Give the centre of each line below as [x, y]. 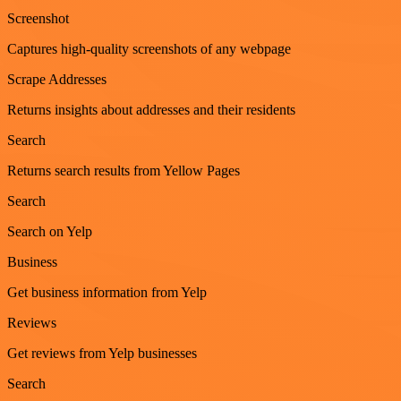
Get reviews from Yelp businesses [102, 353]
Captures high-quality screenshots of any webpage [149, 48]
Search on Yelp [50, 231]
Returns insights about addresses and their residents [151, 109]
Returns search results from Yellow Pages [124, 170]
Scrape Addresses [57, 79]
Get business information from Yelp [107, 292]
